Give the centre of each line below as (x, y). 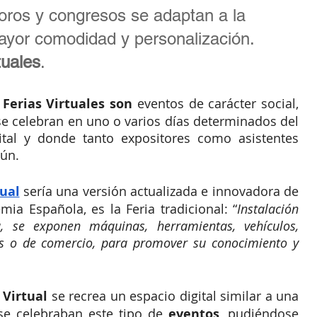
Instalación (268, 209)
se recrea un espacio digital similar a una (173, 296)
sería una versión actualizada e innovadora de (159, 191)
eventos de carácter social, (215, 104)
